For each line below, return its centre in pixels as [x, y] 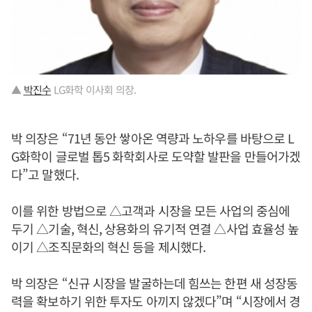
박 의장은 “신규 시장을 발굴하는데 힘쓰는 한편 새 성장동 [155, 283]
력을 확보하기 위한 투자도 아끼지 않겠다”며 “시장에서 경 [156, 301]
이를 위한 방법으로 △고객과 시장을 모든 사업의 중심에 [150, 211]
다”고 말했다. [45, 174]
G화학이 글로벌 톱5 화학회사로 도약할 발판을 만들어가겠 [156, 156]
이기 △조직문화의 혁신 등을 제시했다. [109, 247]
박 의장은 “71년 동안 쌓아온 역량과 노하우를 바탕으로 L [153, 138]
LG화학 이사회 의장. [94, 90]
